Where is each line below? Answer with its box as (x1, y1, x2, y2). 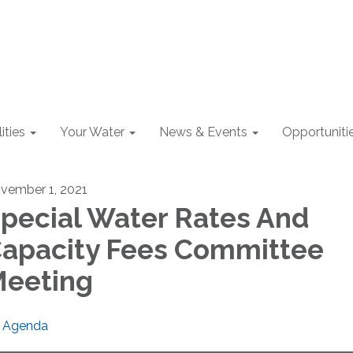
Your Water (60, 124, 124, 139)
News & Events (159, 124, 247, 139)
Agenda (2, 318, 48, 333)
